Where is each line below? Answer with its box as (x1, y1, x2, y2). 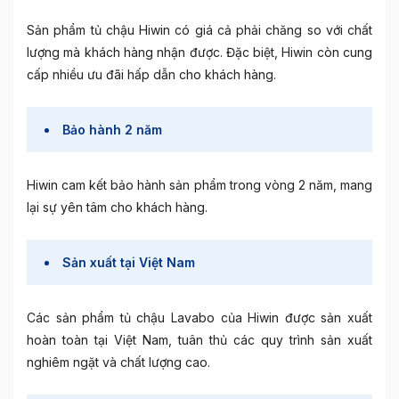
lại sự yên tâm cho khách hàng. (27, 199, 208, 215)
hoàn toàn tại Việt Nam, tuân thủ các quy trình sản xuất (27, 331, 372, 347)
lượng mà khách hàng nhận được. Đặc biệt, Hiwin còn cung (27, 44, 372, 60)
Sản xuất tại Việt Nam (62, 254, 195, 270)
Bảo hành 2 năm (62, 121, 162, 137)
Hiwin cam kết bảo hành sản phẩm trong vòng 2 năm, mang (27, 176, 372, 192)
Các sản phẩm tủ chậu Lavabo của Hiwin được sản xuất (27, 309, 372, 325)
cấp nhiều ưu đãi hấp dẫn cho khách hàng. (27, 66, 276, 82)
